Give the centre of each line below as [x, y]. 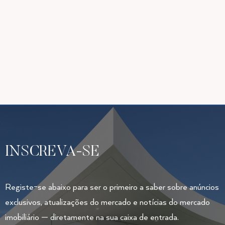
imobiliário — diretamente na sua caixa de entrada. [92, 218]
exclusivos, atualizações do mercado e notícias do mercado [107, 203]
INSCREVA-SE [52, 152]
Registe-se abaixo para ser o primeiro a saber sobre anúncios [112, 188]
